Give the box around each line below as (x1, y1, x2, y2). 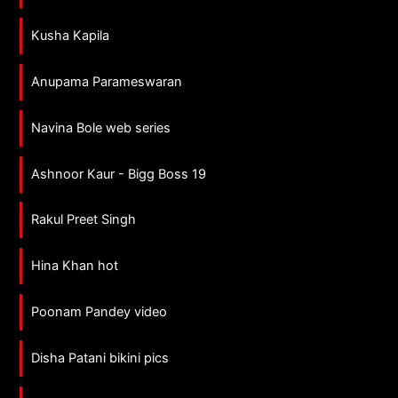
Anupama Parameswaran (31, 73, 183, 90)
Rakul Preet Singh (31, 211, 137, 228)
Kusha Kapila (31, 27, 110, 44)
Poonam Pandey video (31, 304, 168, 321)
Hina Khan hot (31, 258, 119, 275)
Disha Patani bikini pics (31, 350, 170, 367)
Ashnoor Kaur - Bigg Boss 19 (31, 165, 207, 182)
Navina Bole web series (31, 119, 171, 136)
